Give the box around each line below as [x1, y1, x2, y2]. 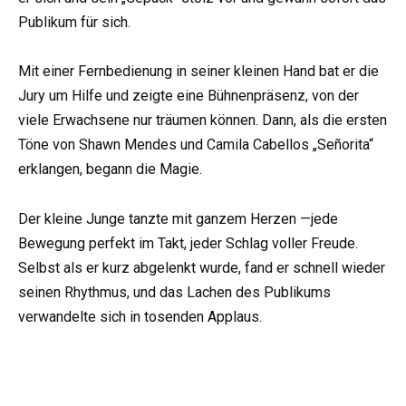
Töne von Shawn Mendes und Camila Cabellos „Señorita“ [18, 136, 373, 154]
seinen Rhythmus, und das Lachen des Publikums [18, 283, 331, 301]
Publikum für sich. [18, 14, 130, 32]
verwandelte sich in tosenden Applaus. [18, 307, 262, 325]
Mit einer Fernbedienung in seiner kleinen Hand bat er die [18, 63, 379, 81]
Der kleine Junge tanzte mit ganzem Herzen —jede [18, 209, 338, 227]
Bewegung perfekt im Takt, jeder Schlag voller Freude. [18, 234, 358, 252]
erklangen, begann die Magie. [18, 160, 202, 179]
